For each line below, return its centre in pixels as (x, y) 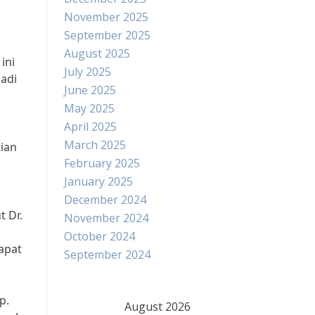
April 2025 (90, 127)
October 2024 (99, 236)
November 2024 (106, 218)
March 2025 (95, 145)
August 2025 (97, 53)
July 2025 (88, 72)
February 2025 (102, 163)
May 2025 (89, 108)
